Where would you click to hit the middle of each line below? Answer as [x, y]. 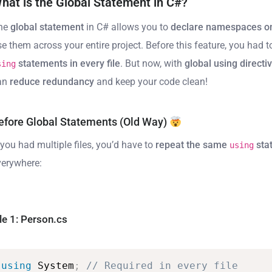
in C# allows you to [127, 27]
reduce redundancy [52, 82]
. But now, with [153, 64]
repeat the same [193, 144]
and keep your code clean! [151, 82]
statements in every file [68, 64]
